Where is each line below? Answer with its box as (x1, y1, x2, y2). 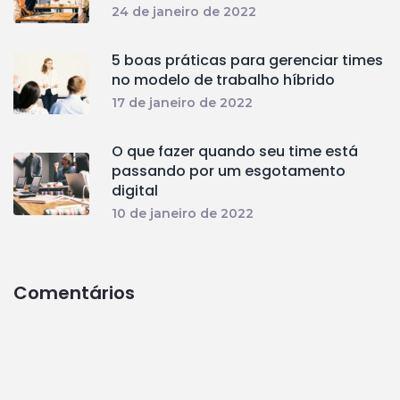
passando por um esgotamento (112, 161, 346, 182)
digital (112, 180, 158, 202)
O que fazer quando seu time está (112, 141, 358, 162)
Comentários (13, 280, 135, 306)
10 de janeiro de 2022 (112, 205, 254, 222)
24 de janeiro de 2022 (112, 4, 256, 21)
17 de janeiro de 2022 (112, 95, 253, 112)
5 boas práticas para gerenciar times (112, 50, 383, 71)
